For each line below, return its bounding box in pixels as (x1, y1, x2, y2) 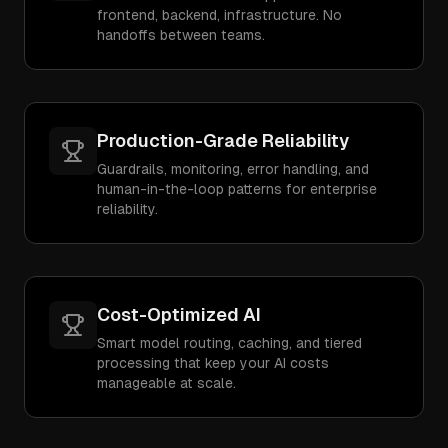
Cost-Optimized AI (97, 304, 261, 325)
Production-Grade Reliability (97, 130, 349, 151)
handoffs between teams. (97, 27, 265, 43)
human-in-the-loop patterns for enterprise (97, 181, 377, 197)
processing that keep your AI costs (97, 355, 329, 371)
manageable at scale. (97, 375, 236, 391)
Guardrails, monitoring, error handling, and (97, 161, 369, 177)
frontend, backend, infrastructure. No (97, 7, 342, 23)
